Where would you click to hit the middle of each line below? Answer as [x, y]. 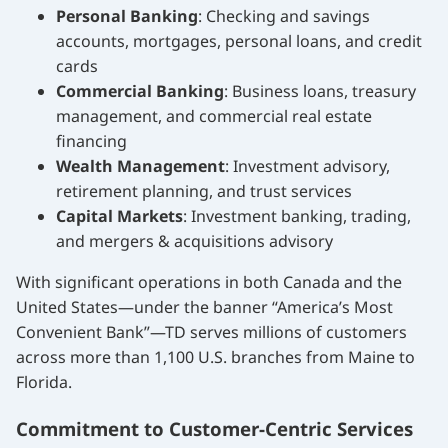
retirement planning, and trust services [204, 190]
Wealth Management [140, 165]
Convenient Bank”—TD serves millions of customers [211, 331]
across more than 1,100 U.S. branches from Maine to [215, 356]
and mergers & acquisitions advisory [194, 240]
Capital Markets [119, 215]
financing [91, 140]
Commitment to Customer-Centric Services [214, 428]
